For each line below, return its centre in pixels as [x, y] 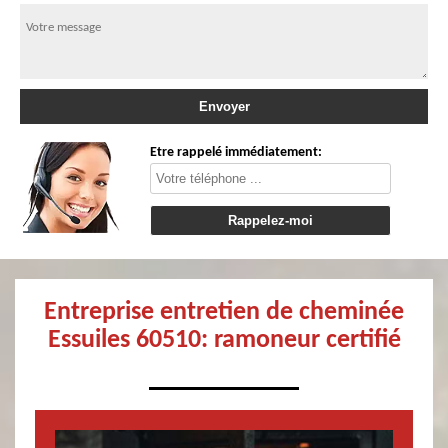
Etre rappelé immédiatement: [236, 152]
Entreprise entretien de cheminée [224, 313]
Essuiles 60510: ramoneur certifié [224, 341]
